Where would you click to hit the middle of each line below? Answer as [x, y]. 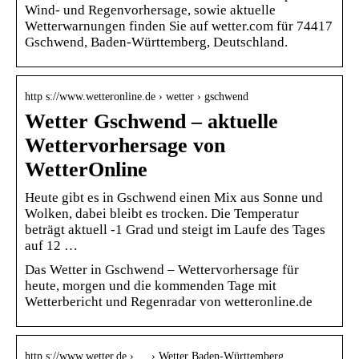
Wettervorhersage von [125, 145]
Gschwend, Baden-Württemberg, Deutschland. [156, 42]
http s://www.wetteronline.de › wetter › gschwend [137, 96]
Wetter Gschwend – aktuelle [151, 121]
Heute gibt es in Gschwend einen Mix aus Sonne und [174, 197]
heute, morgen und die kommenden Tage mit [151, 285]
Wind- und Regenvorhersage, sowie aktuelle [150, 10]
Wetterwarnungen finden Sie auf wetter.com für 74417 [179, 26]
